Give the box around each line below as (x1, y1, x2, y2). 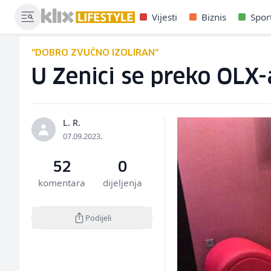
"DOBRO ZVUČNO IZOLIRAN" (31, 48, 158, 57)
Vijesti (152, 11, 178, 23)
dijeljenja (102, 177, 142, 189)
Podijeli (85, 212, 111, 223)
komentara (38, 177, 86, 189)
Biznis (201, 11, 227, 23)
